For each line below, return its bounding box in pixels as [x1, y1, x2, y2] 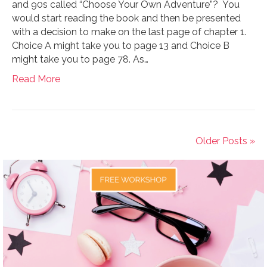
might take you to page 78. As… [12, 53, 148, 65]
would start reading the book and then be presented [12, 12, 241, 24]
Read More [12, 73, 60, 85]
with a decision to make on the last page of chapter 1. [12, 26, 246, 38]
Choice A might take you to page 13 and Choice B [12, 39, 229, 51]
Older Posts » [195, 135, 255, 147]
